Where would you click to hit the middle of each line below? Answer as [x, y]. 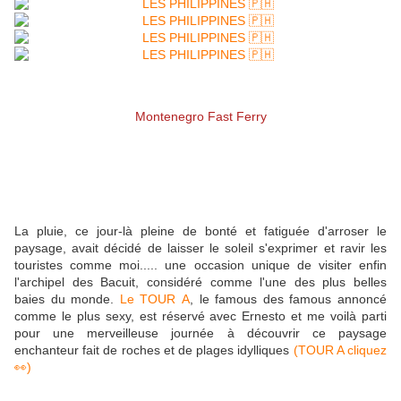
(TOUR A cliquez [340, 350]
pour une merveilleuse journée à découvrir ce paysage [200, 333]
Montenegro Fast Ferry [200, 116]
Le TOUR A [155, 299]
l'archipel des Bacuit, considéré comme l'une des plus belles [200, 282]
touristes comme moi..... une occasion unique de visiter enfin [200, 264]
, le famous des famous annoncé [289, 299]
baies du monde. [67, 299]
